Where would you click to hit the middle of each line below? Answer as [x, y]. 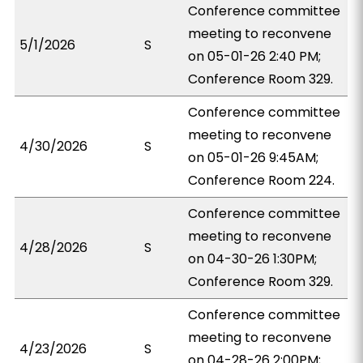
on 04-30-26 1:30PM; [253, 259]
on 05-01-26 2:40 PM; [255, 56]
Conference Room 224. [262, 180]
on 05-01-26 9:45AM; [254, 158]
